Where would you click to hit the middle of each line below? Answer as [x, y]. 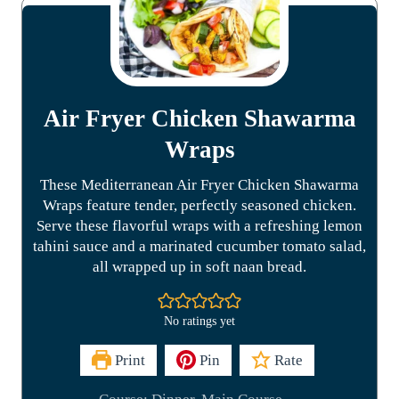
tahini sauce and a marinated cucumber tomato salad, [199, 246]
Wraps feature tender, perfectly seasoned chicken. [199, 205]
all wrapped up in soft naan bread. [199, 266]
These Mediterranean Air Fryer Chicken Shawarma [199, 184]
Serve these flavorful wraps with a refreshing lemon [199, 225]
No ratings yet [199, 321]
